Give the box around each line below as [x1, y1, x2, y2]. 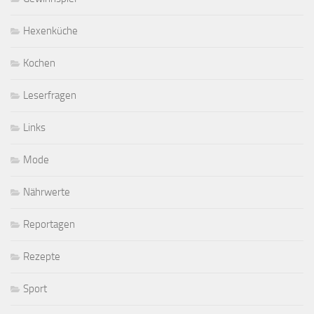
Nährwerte [23, 186, 70, 199]
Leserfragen [23, 89, 76, 102]
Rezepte [23, 250, 60, 264]
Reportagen [23, 218, 75, 231]
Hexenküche [23, 25, 78, 38]
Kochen [23, 57, 55, 70]
